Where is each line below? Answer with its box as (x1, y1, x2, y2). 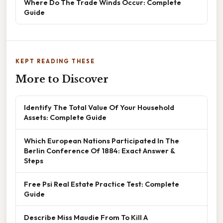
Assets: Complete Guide (24, 112, 107, 122)
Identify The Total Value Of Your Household (24, 103, 174, 112)
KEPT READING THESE (15, 58, 95, 65)
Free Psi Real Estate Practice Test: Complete (24, 179, 179, 189)
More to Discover (15, 73, 109, 86)
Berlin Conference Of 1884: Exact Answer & (24, 146, 175, 156)
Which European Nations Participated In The (24, 136, 179, 146)
